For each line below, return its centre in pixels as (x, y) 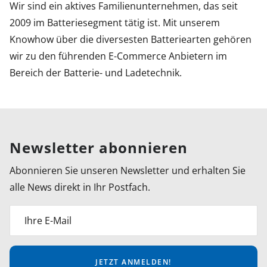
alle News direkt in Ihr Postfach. (80, 187)
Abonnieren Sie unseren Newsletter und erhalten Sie (128, 170)
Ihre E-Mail (48, 220)
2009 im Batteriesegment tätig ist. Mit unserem (115, 22)
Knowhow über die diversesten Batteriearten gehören (131, 39)
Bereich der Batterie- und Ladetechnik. (96, 72)
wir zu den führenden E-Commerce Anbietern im (118, 56)
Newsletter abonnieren (99, 147)
